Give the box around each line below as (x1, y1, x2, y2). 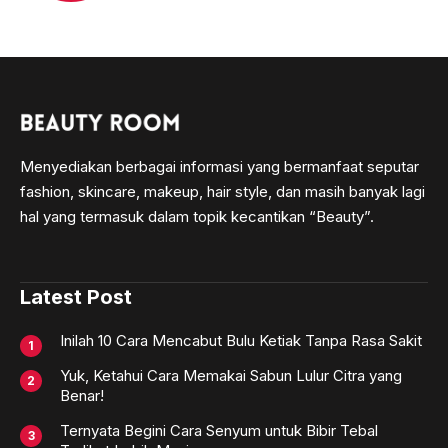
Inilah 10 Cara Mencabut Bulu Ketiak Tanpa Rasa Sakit (60, 330, 422, 350)
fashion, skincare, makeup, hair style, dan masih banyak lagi (20, 182, 425, 201)
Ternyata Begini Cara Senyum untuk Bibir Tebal (60, 420, 378, 440)
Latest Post (20, 284, 132, 309)
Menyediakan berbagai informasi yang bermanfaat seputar (20, 157, 419, 176)
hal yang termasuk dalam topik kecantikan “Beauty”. (20, 207, 374, 226)
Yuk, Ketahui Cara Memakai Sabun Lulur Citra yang (60, 365, 402, 385)
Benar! (60, 385, 104, 405)
